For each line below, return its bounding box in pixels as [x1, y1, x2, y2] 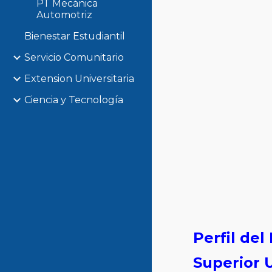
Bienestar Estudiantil [24, 30, 125, 42]
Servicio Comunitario [24, 52, 124, 63]
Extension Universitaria [24, 73, 134, 84]
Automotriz [36, 9, 92, 21]
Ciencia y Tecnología [24, 94, 123, 106]
